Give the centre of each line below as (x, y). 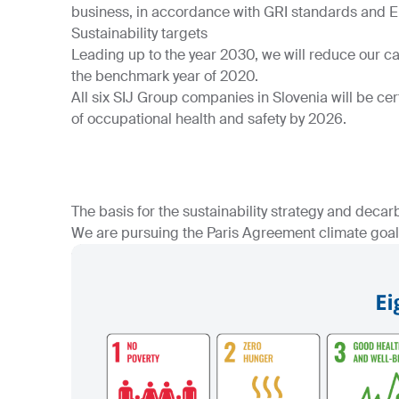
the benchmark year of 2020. (165, 76)
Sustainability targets (139, 33)
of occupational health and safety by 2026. (209, 119)
